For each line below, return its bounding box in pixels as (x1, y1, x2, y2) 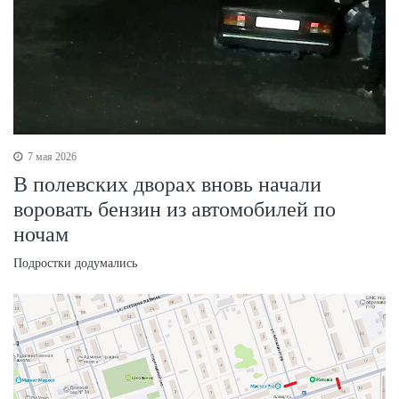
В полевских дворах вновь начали (13, 173, 322, 197)
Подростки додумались (13, 256, 137, 271)
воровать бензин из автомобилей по (13, 198, 336, 222)
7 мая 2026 (25, 151, 77, 164)
